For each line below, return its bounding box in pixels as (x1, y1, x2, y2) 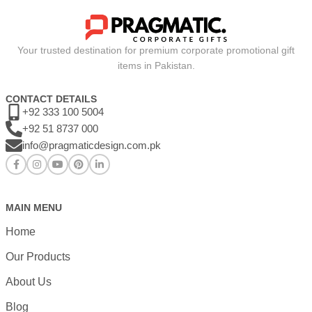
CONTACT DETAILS (6, 93, 97, 105)
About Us (6, 276, 52, 288)
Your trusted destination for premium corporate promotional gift (17, 45, 295, 56)
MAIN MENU (6, 202, 62, 214)
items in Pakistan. (117, 60, 195, 72)
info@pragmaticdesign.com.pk (22, 139, 161, 152)
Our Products (6, 251, 70, 263)
